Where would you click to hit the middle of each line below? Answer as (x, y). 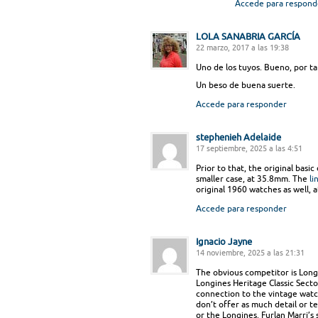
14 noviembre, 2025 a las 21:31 (250, 253)
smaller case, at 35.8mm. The (253, 179)
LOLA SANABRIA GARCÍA (248, 36)
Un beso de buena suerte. (246, 85)
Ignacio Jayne (224, 241)
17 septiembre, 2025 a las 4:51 (249, 148)
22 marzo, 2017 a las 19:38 (242, 48)
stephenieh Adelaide (238, 137)
